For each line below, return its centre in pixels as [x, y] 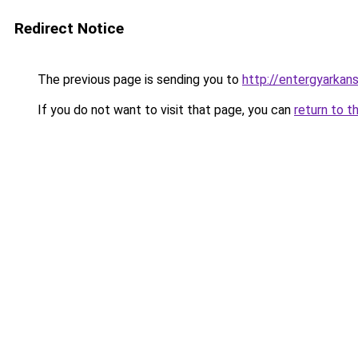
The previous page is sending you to [138, 80]
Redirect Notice [69, 28]
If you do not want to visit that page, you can [164, 110]
